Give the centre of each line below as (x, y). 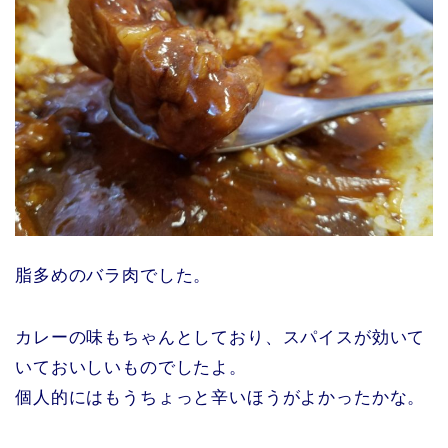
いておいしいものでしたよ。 (131, 368)
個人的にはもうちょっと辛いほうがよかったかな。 (220, 398)
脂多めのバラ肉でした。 (113, 276)
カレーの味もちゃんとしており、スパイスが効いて (220, 338)
